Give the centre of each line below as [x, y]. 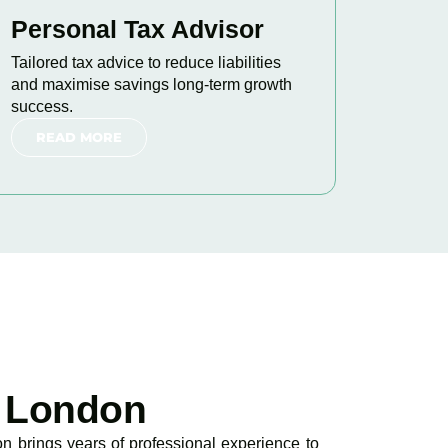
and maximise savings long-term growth [151, 84]
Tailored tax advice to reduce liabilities [145, 62]
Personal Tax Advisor [137, 29]
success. [41, 106]
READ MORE [78, 137]
